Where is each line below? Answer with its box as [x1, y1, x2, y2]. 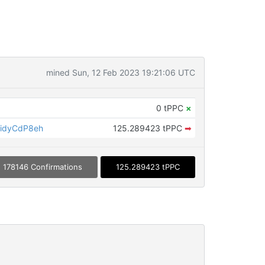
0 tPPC [156, 103, 186, 113]
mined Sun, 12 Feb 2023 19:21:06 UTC [46, 67, 195, 77]
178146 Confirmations [2, 162, 82, 172]
